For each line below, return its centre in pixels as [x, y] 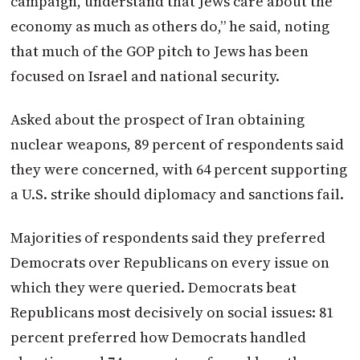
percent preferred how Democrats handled [159, 337]
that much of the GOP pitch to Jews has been [160, 51]
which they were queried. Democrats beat [154, 288]
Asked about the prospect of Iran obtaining [158, 120]
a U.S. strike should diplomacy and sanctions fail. [178, 194]
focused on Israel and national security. [145, 76]
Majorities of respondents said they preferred [168, 238]
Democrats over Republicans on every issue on [170, 263]
